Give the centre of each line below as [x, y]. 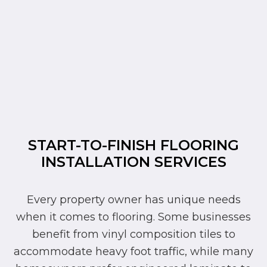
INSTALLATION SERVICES [133, 162]
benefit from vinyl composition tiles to [133, 234]
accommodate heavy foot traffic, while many [133, 251]
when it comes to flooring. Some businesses [133, 217]
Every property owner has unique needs [133, 199]
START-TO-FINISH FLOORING [133, 145]
